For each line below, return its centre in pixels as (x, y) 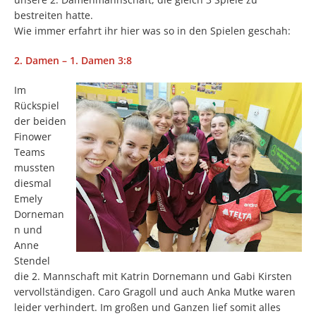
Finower (33, 136)
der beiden (40, 121)
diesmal (33, 183)
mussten (35, 168)
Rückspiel (37, 105)
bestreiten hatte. (54, 15)
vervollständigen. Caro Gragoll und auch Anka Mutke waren (155, 292)
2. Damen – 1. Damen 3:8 (73, 60)
